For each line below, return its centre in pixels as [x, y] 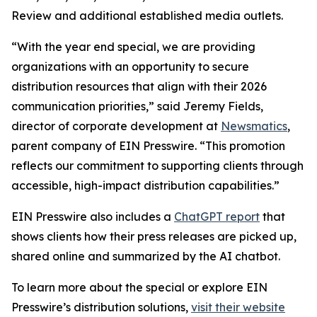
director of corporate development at [116, 126]
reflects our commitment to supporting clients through [157, 166]
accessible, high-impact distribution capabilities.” [145, 186]
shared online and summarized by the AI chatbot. [146, 257]
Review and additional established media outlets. [147, 16]
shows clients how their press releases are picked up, [154, 237]
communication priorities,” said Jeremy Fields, [137, 106]
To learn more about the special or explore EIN [139, 288]
